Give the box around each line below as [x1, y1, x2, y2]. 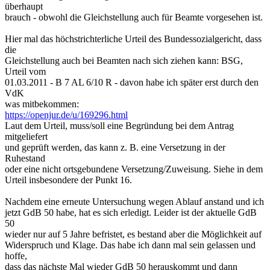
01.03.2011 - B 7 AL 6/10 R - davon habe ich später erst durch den [5, 77, 259, 87]
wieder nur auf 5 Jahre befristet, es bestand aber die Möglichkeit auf [5, 228, 262, 239]
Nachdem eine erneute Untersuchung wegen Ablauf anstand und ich [5, 196, 264, 207]
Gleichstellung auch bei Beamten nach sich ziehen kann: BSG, [5, 55, 243, 66]
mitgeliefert [5, 131, 48, 142]
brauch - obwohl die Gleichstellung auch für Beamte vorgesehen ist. [5, 11, 263, 22]
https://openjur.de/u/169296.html [5, 109, 128, 120]
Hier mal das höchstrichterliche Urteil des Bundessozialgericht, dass [5, 33, 262, 44]
